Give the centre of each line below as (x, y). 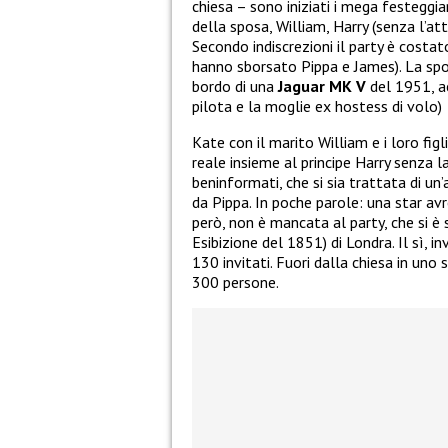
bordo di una (235, 85)
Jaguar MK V (322, 85)
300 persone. (235, 281)
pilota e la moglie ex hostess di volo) (317, 105)
